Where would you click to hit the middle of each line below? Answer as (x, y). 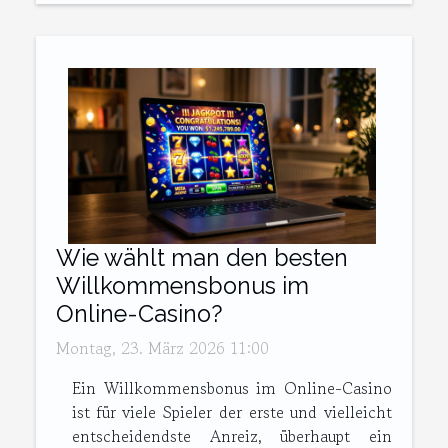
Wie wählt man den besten (202, 258)
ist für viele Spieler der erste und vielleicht (232, 412)
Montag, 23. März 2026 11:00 (162, 348)
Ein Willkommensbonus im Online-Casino (232, 388)
